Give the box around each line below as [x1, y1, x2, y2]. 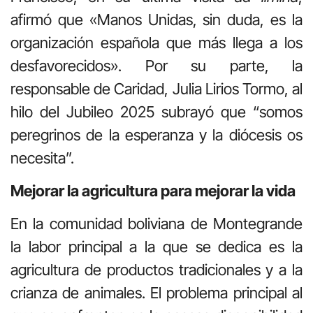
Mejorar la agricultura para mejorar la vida [10, 181, 296, 200]
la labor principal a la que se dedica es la [10, 238, 303, 256]
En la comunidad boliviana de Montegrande [10, 214, 303, 233]
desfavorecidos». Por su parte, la [10, 56, 303, 75]
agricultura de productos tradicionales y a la [10, 261, 303, 279]
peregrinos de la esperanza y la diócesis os [10, 125, 303, 144]
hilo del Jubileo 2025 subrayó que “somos [10, 102, 303, 121]
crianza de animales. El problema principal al [10, 284, 303, 303]
